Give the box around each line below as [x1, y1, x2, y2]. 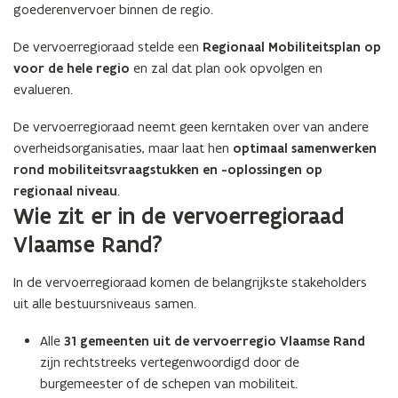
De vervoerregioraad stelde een [13, 38, 203, 55]
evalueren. [13, 81, 73, 98]
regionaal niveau [13, 182, 117, 200]
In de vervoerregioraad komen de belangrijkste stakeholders [13, 274, 367, 291]
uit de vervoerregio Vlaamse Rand [153, 332, 365, 350]
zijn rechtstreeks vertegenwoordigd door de [40, 354, 299, 370]
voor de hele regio [13, 60, 130, 77]
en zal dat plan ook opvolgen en [130, 60, 322, 76]
